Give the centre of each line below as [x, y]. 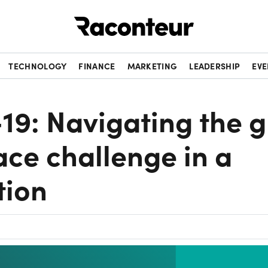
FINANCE [97, 66]
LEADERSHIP [215, 66]
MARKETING [152, 66]
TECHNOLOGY [38, 66]
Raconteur [216, 17]
